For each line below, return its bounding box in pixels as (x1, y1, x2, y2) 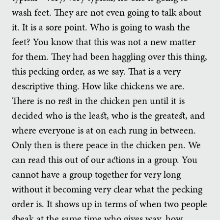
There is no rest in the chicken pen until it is (12, 93, 185, 108)
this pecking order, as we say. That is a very (12, 64, 181, 78)
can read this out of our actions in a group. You (12, 152, 197, 166)
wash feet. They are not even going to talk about (12, 5, 201, 19)
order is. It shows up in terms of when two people (12, 196, 207, 211)
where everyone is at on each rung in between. (12, 123, 196, 137)
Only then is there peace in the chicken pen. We (12, 137, 201, 152)
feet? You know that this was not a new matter (12, 34, 195, 49)
